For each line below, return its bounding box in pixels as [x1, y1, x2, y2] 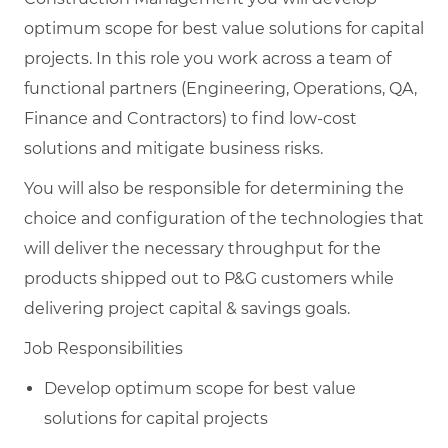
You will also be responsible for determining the [24, 179, 404, 199]
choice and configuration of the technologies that [24, 209, 424, 229]
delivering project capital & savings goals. [24, 299, 350, 319]
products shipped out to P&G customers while [24, 269, 394, 289]
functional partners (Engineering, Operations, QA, [24, 79, 417, 99]
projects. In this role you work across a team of [24, 49, 391, 69]
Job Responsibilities [24, 339, 183, 359]
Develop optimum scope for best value [44, 379, 356, 399]
